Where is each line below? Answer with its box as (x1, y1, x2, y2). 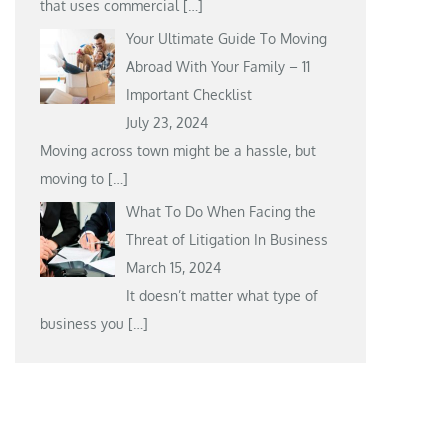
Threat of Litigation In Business (125, 230, 328, 248)
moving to (40, 169, 109, 187)
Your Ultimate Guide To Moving (125, 29, 327, 47)
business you (40, 314, 129, 332)
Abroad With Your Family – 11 (125, 57, 310, 75)
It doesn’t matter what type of (125, 286, 318, 304)
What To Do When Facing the (125, 202, 316, 220)
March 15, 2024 (125, 258, 221, 276)
